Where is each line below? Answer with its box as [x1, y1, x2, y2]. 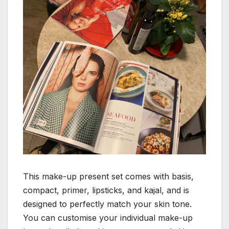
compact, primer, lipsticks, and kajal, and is [23, 185, 189, 195]
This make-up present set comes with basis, [23, 171, 194, 181]
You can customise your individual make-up [23, 212, 193, 223]
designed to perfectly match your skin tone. [23, 198, 192, 209]
